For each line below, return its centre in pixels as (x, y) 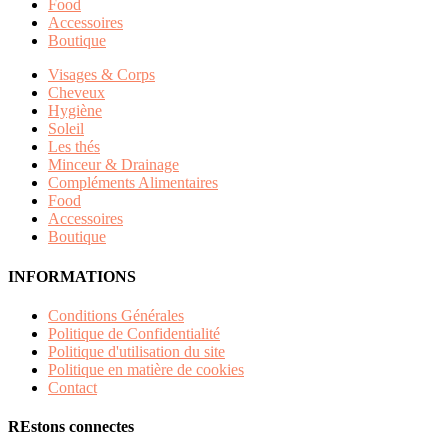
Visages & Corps (101, 75)
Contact (72, 387)
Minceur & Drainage (113, 165)
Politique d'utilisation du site (136, 351)
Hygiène (75, 111)
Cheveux (76, 93)
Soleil (66, 129)
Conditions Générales (116, 315)
